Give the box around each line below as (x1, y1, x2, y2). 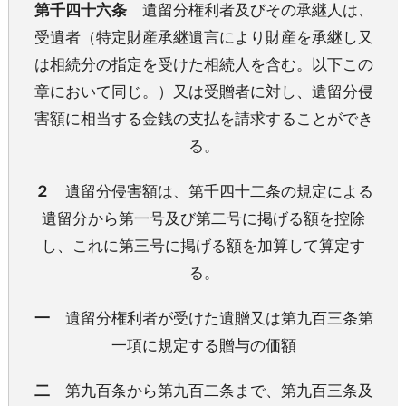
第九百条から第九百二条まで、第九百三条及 (49, 381, 373, 400)
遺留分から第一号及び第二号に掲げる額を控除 (42, 208, 365, 227)
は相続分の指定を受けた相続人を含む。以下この (34, 54, 373, 73)
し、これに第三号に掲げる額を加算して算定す (42, 236, 365, 255)
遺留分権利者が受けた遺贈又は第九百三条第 (49, 308, 373, 327)
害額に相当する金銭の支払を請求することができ (34, 109, 373, 128)
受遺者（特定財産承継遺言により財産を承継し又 (34, 27, 373, 46)
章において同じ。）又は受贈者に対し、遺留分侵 (34, 82, 373, 101)
